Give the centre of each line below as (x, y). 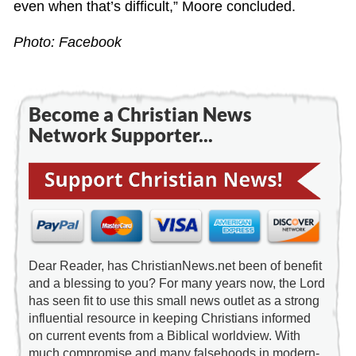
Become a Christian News (140, 114)
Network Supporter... (120, 134)
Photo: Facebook (67, 42)
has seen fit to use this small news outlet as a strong (174, 301)
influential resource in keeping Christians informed (169, 319)
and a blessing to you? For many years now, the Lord (176, 284)
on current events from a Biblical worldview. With (164, 336)
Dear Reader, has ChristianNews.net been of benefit (175, 266)
